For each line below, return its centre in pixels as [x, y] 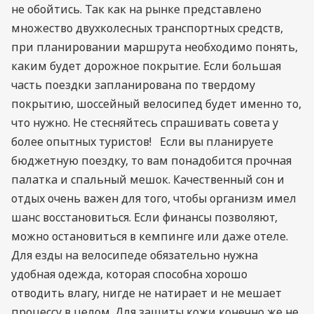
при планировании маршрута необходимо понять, [155, 47]
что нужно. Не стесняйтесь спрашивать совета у [145, 122]
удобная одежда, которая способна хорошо [129, 274]
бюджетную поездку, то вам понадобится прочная [151, 160]
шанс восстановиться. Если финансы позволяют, [144, 217]
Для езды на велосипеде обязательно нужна [135, 255]
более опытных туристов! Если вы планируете [142, 141]
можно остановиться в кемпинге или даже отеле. [152, 236]
